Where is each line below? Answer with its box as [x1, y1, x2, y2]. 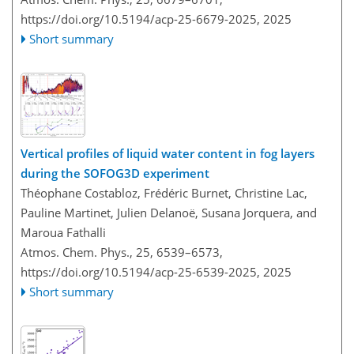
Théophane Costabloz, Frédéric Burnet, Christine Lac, [21, 184, 307, 201]
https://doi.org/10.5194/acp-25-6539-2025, [21, 263, 260, 280]
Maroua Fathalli [21, 224, 106, 240]
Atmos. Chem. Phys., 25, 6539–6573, [21, 243, 223, 260]
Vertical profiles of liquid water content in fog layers [21, 145, 314, 161]
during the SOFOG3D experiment [21, 164, 209, 181]
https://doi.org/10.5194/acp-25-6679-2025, [21, 11, 260, 27]
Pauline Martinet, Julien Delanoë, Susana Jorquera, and [21, 204, 317, 220]
